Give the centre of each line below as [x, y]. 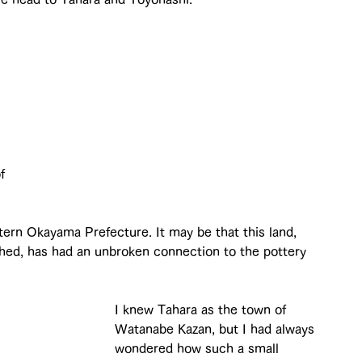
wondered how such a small [199, 348]
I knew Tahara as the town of [202, 309]
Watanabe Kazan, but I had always [217, 328]
